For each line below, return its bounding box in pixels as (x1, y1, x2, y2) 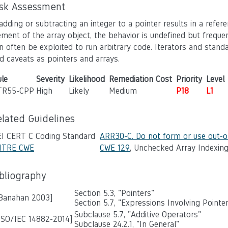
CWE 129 (100, 143, 130, 153)
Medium (109, 86, 137, 96)
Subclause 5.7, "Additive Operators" (74, 210, 201, 219)
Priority (176, 74, 202, 84)
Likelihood (69, 74, 105, 84)
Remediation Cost (109, 74, 172, 84)
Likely (69, 86, 89, 96)
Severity (36, 74, 65, 84)
